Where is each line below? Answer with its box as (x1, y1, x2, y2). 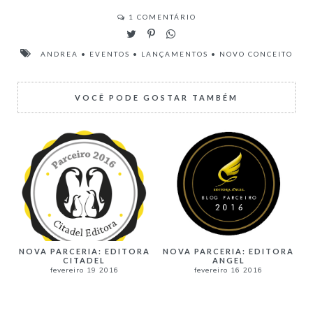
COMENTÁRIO (133, 13, 196, 22)
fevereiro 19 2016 (50, 265, 119, 275)
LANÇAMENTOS (141, 50, 208, 59)
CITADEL (63, 255, 106, 265)
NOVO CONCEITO (219, 50, 293, 59)
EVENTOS (89, 50, 130, 59)
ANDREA (41, 50, 78, 59)
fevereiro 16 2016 (194, 265, 263, 275)
